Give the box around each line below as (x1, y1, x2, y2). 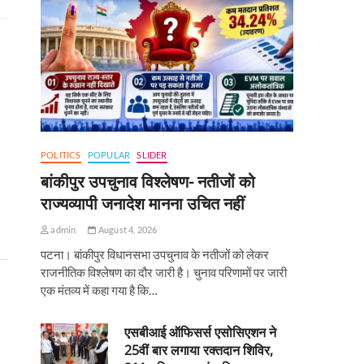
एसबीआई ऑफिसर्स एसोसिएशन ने (124, 323, 277, 342)
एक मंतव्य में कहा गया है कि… (41, 283, 158, 298)
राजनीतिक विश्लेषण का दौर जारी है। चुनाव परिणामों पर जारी (41, 265, 287, 280)
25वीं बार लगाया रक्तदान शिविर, (124, 341, 274, 360)
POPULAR (87, 149, 131, 161)
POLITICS (41, 149, 81, 161)
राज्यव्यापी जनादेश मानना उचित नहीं (41, 193, 245, 215)
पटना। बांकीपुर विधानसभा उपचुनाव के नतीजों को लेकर (41, 247, 269, 262)
